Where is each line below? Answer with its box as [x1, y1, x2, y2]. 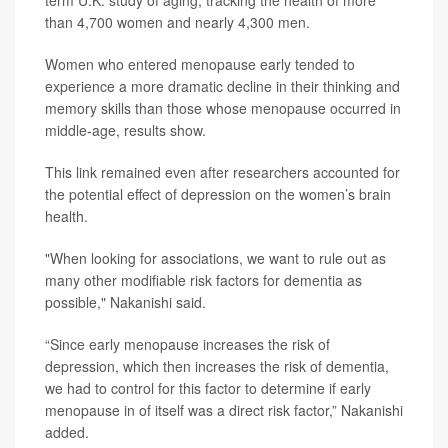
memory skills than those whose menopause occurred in [45, 98, 401, 118]
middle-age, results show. [45, 120, 206, 140]
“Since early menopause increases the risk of [45, 334, 330, 354]
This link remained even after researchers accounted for [45, 162, 400, 182]
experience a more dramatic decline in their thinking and [45, 76, 400, 96]
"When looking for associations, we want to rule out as [45, 248, 386, 268]
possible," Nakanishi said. [45, 292, 206, 312]
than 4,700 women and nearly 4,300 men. [45, 12, 310, 32]
